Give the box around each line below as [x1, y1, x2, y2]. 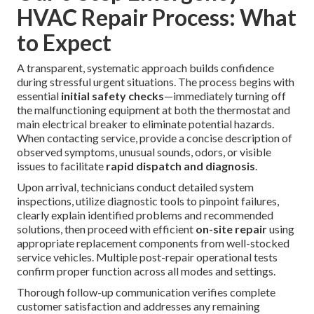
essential [17, 89, 61, 103]
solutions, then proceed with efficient [17, 222, 196, 236]
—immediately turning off [164, 89, 286, 103]
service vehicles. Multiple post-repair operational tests [17, 250, 278, 264]
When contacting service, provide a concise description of [17, 131, 292, 145]
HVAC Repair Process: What [17, 4, 296, 32]
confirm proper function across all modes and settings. [17, 264, 275, 278]
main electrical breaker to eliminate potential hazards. [17, 117, 274, 131]
